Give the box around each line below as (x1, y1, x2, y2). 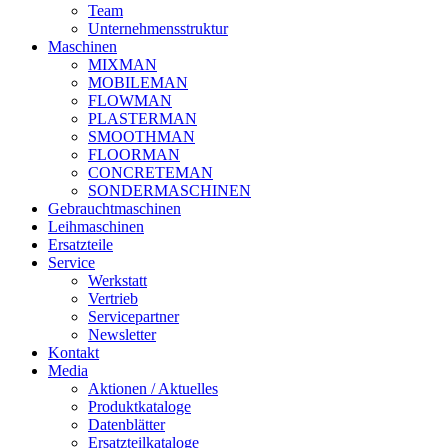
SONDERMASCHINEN (88, 182, 251, 199)
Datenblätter (88, 416, 165, 433)
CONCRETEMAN (88, 164, 213, 181)
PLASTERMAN (88, 110, 197, 127)
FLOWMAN (88, 92, 172, 109)
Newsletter (88, 326, 156, 343)
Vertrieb (88, 290, 138, 307)
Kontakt (48, 344, 99, 361)
